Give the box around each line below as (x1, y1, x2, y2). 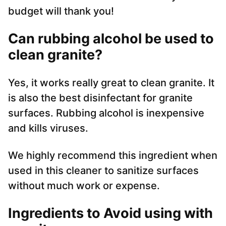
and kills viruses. (8, 122, 88, 135)
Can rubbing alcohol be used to (8, 30, 214, 47)
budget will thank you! (8, 5, 114, 18)
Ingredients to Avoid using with (8, 205, 213, 222)
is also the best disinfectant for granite (8, 92, 193, 104)
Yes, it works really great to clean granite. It (8, 77, 214, 89)
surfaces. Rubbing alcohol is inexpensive (8, 107, 204, 120)
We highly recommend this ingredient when (8, 149, 217, 162)
